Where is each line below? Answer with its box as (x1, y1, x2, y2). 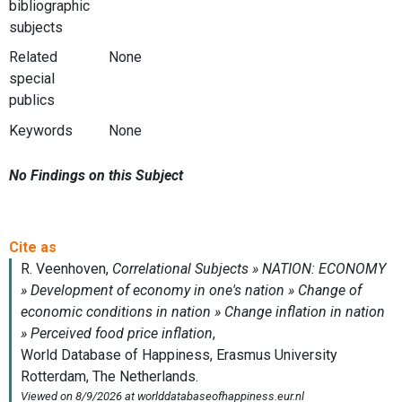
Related (9, 48, 57, 66)
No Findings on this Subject (9, 166, 183, 184)
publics (9, 92, 55, 109)
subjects (9, 18, 63, 36)
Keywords (9, 121, 73, 139)
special (9, 70, 55, 88)
